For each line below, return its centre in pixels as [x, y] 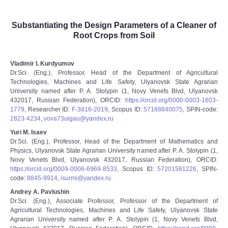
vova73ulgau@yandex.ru [79, 119]
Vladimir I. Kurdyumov [42, 64]
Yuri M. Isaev [28, 132]
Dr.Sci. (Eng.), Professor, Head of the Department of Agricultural [114, 73]
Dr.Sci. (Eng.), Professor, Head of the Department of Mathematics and [114, 141]
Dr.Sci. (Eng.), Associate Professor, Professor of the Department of [114, 201]
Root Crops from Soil [114, 35]
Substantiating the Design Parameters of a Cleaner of [114, 25]
